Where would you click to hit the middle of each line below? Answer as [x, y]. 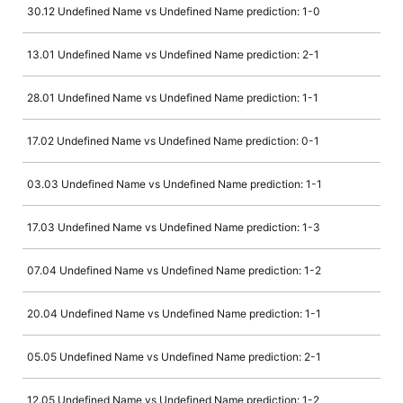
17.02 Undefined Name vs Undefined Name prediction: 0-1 [173, 141]
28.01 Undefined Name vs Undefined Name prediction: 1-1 [173, 98]
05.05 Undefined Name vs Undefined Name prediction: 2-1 [174, 357]
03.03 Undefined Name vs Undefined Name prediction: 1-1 [175, 184]
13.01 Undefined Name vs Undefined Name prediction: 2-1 [173, 55]
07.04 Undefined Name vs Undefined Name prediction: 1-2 [174, 271]
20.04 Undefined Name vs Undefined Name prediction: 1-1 [174, 314]
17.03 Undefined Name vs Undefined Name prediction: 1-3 [174, 228]
